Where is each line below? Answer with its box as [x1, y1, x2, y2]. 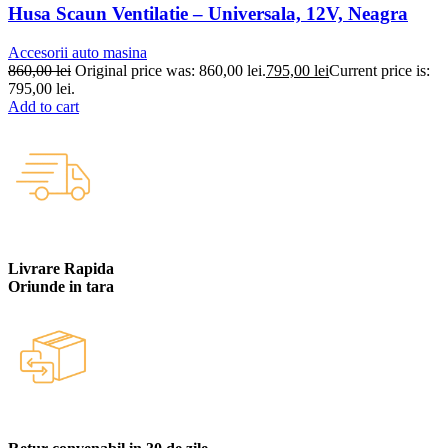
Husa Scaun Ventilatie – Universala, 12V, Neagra [8, 2, 408, 24]
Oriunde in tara [8, 277, 114, 295]
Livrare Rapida [8, 259, 114, 277]
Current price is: [329, 61, 430, 79]
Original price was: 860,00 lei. [75, 61, 266, 79]
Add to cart [8, 97, 79, 115]
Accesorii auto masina [8, 43, 147, 61]
